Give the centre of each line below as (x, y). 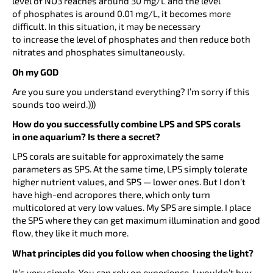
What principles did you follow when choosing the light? (133, 253)
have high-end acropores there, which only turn (111, 195)
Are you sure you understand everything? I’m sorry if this (131, 91)
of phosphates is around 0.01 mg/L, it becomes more (122, 14)
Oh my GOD (35, 72)
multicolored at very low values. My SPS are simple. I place (132, 207)
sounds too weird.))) (54, 104)
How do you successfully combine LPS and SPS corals (126, 124)
